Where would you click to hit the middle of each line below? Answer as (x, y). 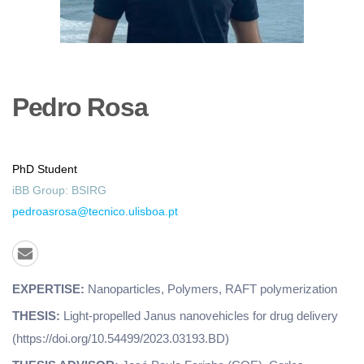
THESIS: (38, 315)
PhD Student (45, 169)
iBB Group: (42, 190)
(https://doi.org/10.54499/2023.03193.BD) (121, 338)
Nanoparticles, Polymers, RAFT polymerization (212, 288)
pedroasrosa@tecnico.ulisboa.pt (95, 211)
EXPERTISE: (50, 288)
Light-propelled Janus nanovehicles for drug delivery (201, 315)
